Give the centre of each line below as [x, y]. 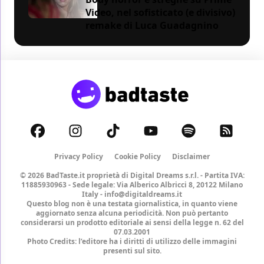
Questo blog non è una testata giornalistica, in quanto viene [132, 203]
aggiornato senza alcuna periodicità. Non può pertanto [132, 213]
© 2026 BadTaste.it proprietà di [75, 175]
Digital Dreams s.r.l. [164, 175]
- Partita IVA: [221, 175]
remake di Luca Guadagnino [152, 25]
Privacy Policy [79, 156]
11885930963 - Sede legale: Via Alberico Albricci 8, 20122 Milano [132, 184]
